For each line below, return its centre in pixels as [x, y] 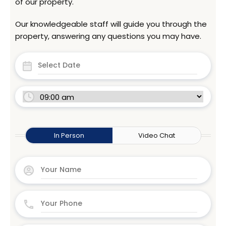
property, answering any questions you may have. [108, 36]
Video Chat [157, 136]
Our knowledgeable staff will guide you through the [111, 24]
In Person [69, 136]
